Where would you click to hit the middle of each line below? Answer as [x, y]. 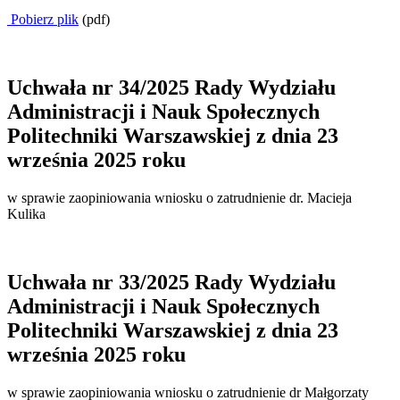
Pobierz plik [43, 19]
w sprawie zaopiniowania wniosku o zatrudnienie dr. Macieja [179, 197]
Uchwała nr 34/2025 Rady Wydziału [171, 87]
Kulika [26, 213]
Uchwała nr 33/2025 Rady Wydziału [171, 282]
